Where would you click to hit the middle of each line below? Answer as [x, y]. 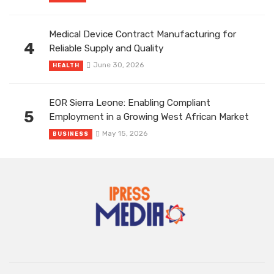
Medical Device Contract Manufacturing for [143, 34]
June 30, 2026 [118, 65]
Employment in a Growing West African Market [149, 117]
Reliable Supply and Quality [106, 48]
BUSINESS [71, 134]
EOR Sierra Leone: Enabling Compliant [130, 102]
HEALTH [66, 65]
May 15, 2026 [124, 133]
